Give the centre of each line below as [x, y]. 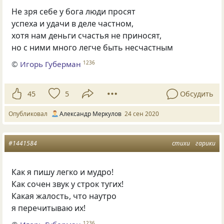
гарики [205, 143]
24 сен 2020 [142, 114]
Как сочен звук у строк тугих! [68, 184]
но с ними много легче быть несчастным [92, 48]
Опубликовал [29, 114]
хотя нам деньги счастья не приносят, [87, 36]
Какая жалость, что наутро [64, 196]
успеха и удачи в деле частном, [73, 24]
